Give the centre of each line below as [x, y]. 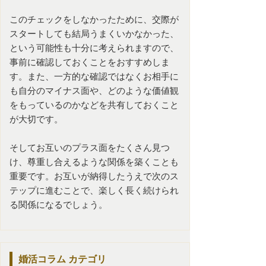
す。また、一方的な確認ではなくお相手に [94, 76]
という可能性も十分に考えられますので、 [94, 47]
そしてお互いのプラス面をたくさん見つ [90, 147]
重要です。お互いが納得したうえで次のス [94, 176]
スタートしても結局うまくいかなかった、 [94, 33]
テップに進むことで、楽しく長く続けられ [94, 190]
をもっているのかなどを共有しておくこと [94, 104]
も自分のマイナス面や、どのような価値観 [94, 90]
